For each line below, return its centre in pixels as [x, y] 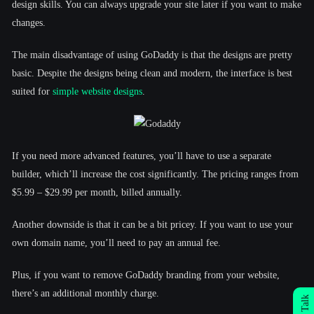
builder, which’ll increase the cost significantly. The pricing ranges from [155, 174]
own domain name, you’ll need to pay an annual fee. [116, 243]
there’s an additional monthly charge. [86, 293]
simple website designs [97, 91]
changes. [29, 22]
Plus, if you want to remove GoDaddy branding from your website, [146, 275]
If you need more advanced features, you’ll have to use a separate [142, 156]
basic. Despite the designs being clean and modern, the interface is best [152, 73]
